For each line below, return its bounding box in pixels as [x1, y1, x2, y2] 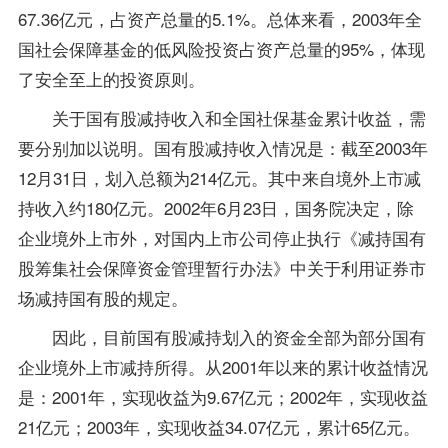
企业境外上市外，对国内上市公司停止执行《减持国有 [17, 225, 426, 251]
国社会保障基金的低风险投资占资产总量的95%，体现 [17, 36, 425, 62]
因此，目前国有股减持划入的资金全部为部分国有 [17, 324, 426, 350]
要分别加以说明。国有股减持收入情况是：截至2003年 [17, 135, 428, 161]
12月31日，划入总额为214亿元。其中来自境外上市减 [17, 165, 421, 191]
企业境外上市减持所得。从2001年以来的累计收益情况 [17, 354, 428, 380]
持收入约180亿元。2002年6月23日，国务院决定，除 [17, 195, 414, 221]
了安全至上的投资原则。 [17, 66, 205, 92]
